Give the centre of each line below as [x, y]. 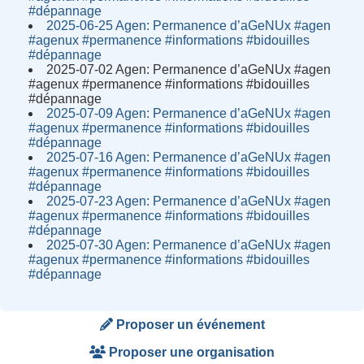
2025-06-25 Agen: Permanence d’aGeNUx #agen [189, 26]
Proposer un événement [188, 324]
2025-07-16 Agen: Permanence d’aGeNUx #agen [189, 158]
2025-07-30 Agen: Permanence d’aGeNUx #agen [189, 245]
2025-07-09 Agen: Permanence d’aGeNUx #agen [189, 114]
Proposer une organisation [190, 352]
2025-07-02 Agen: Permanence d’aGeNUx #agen [189, 70]
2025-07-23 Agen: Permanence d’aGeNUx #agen [189, 201]
